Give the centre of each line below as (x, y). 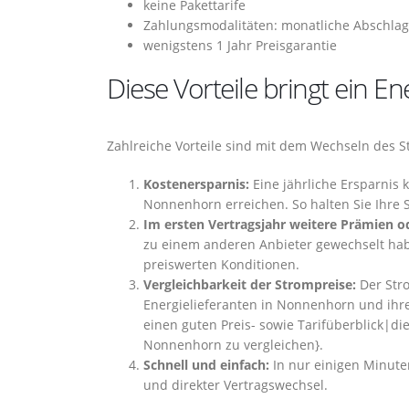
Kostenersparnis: (196, 184)
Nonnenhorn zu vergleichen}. (233, 345)
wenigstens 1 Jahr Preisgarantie (240, 45)
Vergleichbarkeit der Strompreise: (250, 284)
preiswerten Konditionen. (221, 264)
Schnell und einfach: (206, 365)
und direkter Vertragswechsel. (236, 385)
